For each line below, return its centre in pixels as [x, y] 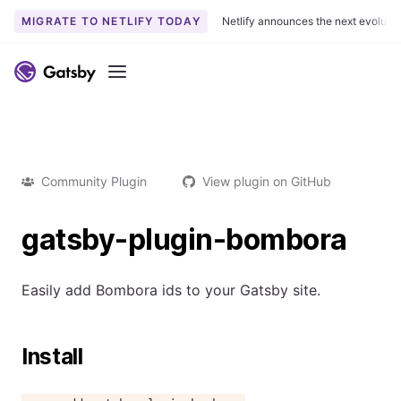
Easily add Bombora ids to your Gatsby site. [171, 290]
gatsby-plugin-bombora [184, 239]
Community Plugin [94, 181]
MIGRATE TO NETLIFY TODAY [111, 21]
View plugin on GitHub [267, 181]
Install [52, 357]
